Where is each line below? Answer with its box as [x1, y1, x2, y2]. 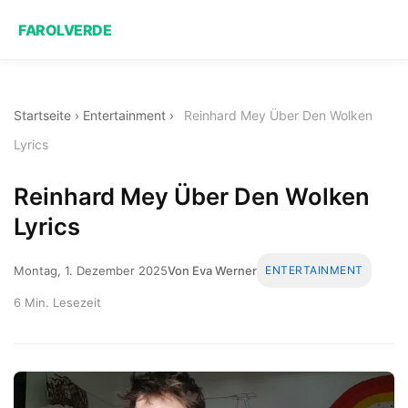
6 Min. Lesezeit [14, 294, 101, 310]
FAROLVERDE [18, 20, 111, 39]
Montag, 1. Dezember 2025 [14, 262, 168, 278]
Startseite [14, 107, 71, 123]
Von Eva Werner [168, 262, 257, 278]
